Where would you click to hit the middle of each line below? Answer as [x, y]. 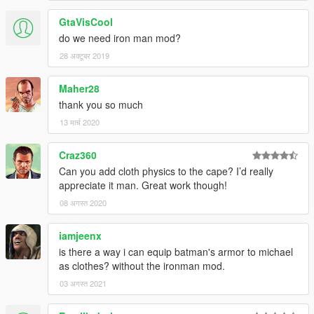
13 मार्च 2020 [80, 122]
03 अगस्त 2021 [83, 283]
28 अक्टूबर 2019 [84, 55]
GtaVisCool [86, 21]
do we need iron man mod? [120, 37]
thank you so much [101, 104]
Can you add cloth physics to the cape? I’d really [166, 171]
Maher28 [79, 88]
